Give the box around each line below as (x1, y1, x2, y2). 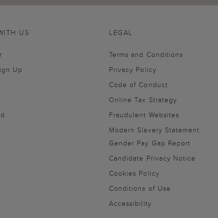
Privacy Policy (109, 64, 157, 74)
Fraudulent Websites (109, 109, 179, 120)
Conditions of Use (109, 183, 171, 193)
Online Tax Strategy (109, 94, 177, 105)
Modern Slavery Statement (109, 125, 200, 135)
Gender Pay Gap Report (109, 138, 191, 148)
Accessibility (109, 198, 152, 208)
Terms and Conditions (109, 49, 183, 59)
